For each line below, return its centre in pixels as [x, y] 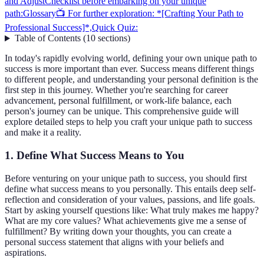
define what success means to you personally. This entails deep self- [130, 189]
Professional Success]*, [48, 28]
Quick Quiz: [115, 28]
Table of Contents [47, 38]
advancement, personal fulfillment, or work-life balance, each [118, 101]
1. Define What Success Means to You [95, 156]
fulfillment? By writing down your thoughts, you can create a [118, 231]
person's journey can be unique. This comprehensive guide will [122, 111]
